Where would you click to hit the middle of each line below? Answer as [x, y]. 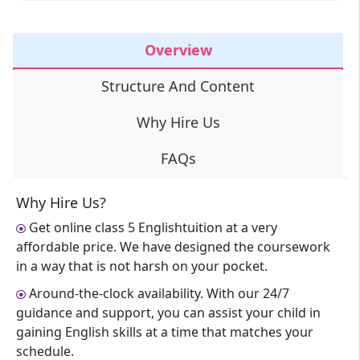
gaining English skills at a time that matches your [165, 332]
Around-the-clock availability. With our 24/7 [158, 293]
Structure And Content [178, 86]
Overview [178, 50]
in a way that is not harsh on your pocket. [142, 266]
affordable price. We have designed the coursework [174, 247]
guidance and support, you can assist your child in [169, 313]
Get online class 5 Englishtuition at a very [152, 227]
